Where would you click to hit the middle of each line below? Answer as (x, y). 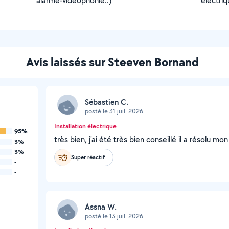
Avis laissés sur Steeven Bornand (112, 62)
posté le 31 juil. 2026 (114, 111)
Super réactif (88, 157)
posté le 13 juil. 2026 (114, 216)
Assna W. (101, 207)
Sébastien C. (107, 102)
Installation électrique (85, 126)
